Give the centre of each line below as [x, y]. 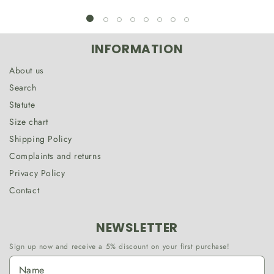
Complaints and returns [55, 156]
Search [23, 88]
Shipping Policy [41, 139]
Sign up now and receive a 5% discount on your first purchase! [120, 247]
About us [27, 71]
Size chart [29, 122]
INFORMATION [137, 49]
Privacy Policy [37, 173]
